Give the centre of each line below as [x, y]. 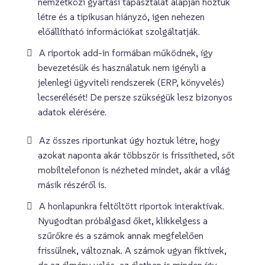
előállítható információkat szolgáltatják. [119, 31]
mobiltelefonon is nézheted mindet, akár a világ [134, 169]
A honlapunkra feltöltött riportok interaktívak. [132, 206]
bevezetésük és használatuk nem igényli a [122, 67]
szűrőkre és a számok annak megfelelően [121, 235]
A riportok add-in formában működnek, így [126, 52]
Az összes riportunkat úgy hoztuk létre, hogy [130, 140]
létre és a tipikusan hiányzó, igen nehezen [122, 16]
